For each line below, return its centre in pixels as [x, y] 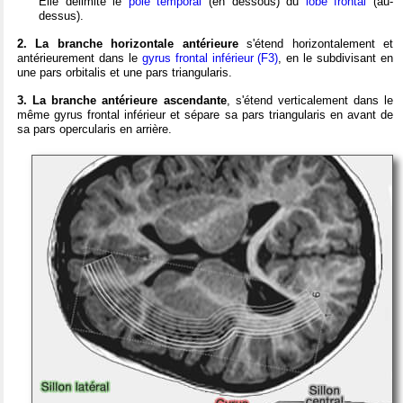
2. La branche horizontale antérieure [132, 43]
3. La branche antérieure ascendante [122, 100]
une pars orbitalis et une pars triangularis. [125, 72]
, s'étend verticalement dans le [309, 100]
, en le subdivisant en [336, 58]
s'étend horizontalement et [320, 43]
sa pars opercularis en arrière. [94, 129]
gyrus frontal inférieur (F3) [210, 58]
